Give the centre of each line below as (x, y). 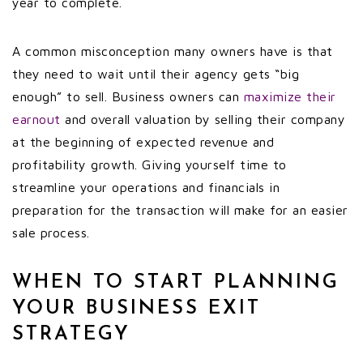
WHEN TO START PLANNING (176, 283)
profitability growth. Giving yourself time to (149, 164)
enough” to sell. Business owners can (128, 96)
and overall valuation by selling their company (203, 119)
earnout (36, 119)
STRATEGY (71, 335)
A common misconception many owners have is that (173, 51)
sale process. (51, 233)
